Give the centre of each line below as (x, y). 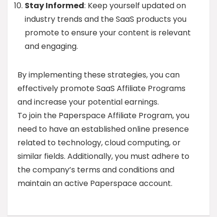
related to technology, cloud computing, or (99, 143)
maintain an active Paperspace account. (95, 183)
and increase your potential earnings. (88, 102)
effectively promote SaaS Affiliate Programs (101, 88)
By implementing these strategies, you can (99, 75)
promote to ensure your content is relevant (108, 33)
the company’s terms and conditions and (96, 170)
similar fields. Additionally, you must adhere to (103, 156)
